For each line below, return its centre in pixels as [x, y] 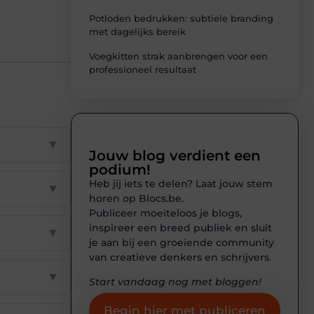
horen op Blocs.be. [136, 199]
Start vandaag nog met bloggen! [175, 282]
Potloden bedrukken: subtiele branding [181, 19]
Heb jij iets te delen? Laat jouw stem [181, 184]
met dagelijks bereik [137, 32]
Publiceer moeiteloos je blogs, [165, 213]
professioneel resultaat [143, 70]
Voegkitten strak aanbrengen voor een [178, 56]
